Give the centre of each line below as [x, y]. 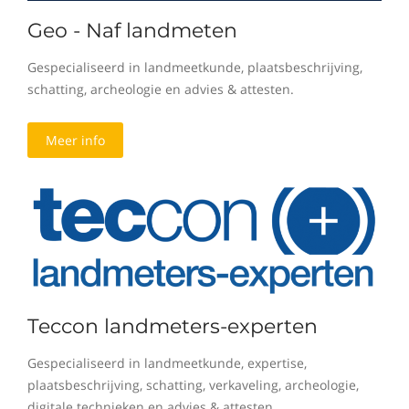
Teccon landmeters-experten [173, 326]
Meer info [75, 140]
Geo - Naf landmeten [132, 31]
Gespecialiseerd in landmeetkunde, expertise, [167, 362]
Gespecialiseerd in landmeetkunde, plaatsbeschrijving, [195, 67]
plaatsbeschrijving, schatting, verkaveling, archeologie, [193, 384]
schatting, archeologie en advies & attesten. [161, 89]
